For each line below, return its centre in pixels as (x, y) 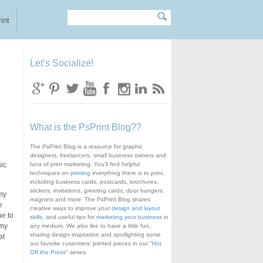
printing (80, 173)
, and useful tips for (69, 217)
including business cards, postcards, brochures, (94, 182)
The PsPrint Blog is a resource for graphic (86, 147)
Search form (51, 23)
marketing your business (129, 217)
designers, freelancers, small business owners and (98, 156)
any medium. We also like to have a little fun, (90, 226)
